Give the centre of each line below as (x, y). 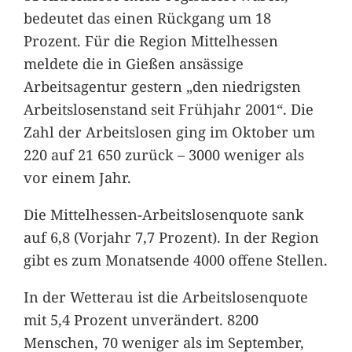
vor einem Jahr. (77, 177)
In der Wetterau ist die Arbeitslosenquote (165, 297)
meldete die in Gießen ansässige (133, 63)
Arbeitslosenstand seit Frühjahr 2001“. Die (168, 108)
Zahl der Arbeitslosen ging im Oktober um (169, 131)
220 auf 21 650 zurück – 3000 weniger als (163, 154)
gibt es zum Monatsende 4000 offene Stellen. (175, 260)
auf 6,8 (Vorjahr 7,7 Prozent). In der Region (171, 237)
